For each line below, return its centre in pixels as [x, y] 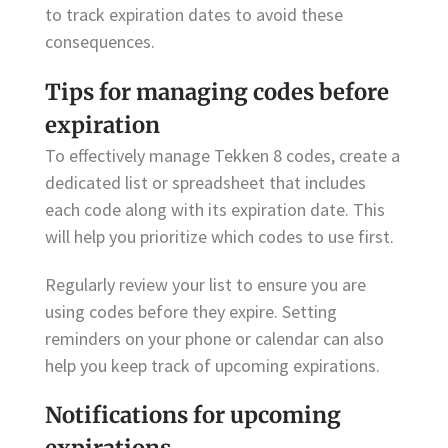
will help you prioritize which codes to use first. [219, 236]
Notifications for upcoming [193, 415]
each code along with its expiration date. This [215, 209]
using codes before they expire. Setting [191, 311]
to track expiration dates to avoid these [194, 15]
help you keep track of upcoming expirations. [212, 365]
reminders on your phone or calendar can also [214, 338]
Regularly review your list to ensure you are [205, 284]
